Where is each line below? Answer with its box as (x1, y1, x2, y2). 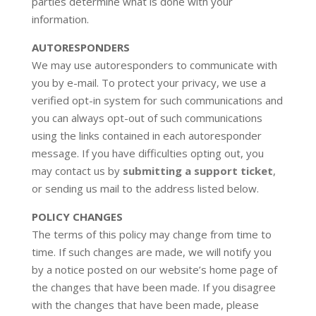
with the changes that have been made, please (31, 298, 259, 312)
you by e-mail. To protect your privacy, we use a (31, 75, 266, 90)
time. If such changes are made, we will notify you (31, 245, 272, 259)
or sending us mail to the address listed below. (31, 181, 259, 195)
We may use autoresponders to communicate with (31, 58, 277, 72)
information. (31, 12, 89, 26)
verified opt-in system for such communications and (31, 93, 283, 107)
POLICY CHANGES (31, 209, 123, 224)
